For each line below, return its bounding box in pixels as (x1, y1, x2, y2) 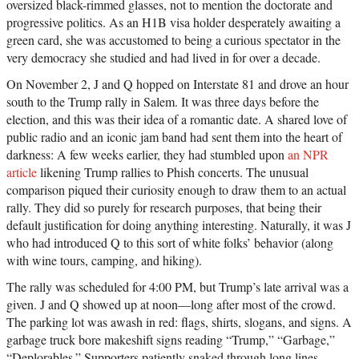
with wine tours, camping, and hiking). (6, 252, 202, 269)
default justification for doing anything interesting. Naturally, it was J (6, 216, 351, 234)
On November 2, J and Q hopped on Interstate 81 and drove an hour (6, 75, 349, 93)
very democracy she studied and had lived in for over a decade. (6, 49, 321, 67)
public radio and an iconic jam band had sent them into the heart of (6, 128, 342, 146)
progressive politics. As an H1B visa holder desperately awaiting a (6, 14, 341, 31)
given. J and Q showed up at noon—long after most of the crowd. (6, 296, 336, 313)
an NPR (288, 146, 329, 163)
